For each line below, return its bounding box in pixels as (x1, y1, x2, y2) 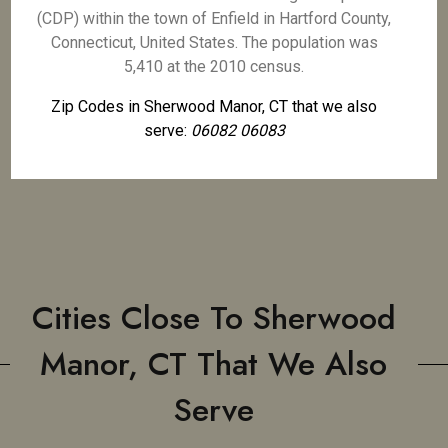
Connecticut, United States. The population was (50, 33, 378, 52)
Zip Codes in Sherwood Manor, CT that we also (51, 97, 378, 116)
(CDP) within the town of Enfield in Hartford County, (37, 9, 392, 28)
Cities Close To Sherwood (31, 295, 396, 341)
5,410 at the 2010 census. (124, 57, 305, 76)
